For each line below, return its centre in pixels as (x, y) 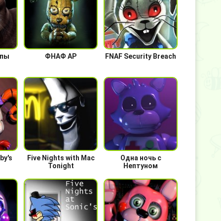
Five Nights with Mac (61, 158)
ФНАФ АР (61, 56)
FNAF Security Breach (141, 56)
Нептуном (141, 166)
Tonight (61, 166)
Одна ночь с (141, 158)
